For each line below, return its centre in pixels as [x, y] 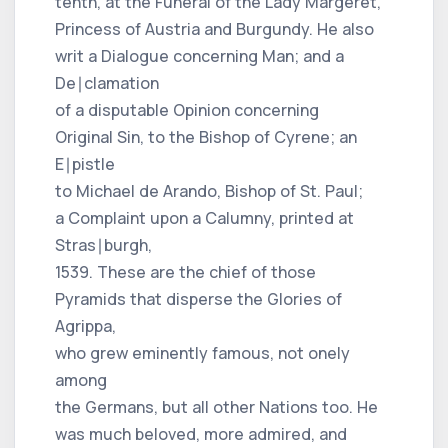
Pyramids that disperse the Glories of [198, 298]
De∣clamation [107, 82]
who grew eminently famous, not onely [202, 352]
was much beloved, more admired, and [201, 433]
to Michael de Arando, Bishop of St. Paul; [209, 190]
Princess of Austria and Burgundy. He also [214, 28]
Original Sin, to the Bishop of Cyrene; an [206, 136]
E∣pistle [85, 163]
